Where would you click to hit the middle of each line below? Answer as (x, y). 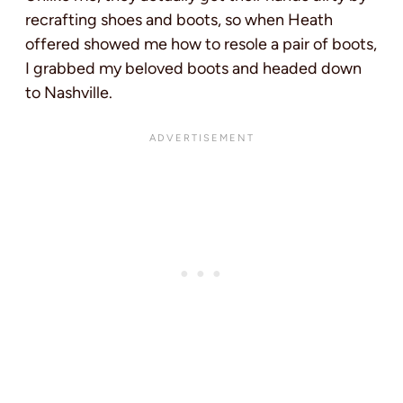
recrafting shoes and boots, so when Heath (179, 20)
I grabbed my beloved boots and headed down (193, 69)
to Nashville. (69, 93)
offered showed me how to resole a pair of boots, (201, 45)
